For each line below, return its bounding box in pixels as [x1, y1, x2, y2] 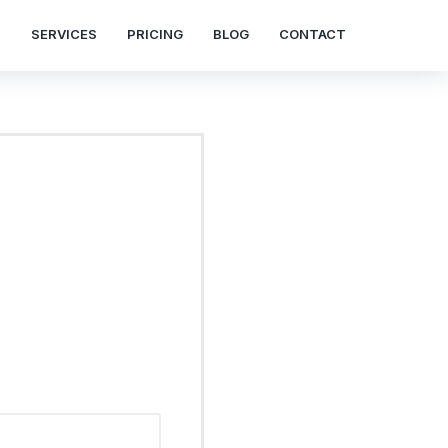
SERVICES [31, 26, 97, 42]
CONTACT [279, 26, 346, 42]
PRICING [127, 26, 183, 42]
